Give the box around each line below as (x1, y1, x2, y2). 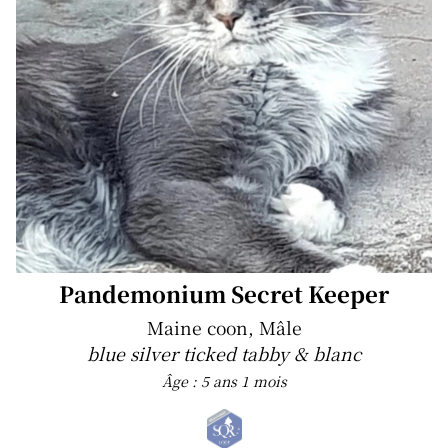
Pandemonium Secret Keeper (59, 278, 389, 310)
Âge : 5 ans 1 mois (161, 371, 287, 392)
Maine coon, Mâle (146, 315, 302, 341)
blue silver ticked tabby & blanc (87, 341, 361, 367)
